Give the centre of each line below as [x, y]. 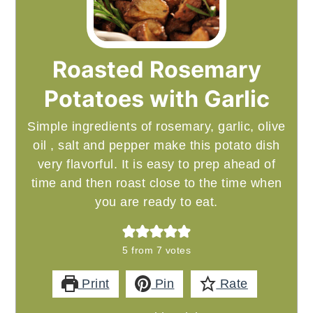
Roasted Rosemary [156, 70]
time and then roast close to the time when [156, 183]
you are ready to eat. [156, 202]
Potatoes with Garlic [156, 99]
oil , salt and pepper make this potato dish [156, 145]
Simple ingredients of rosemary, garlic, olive [156, 126]
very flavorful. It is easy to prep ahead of [156, 164]
